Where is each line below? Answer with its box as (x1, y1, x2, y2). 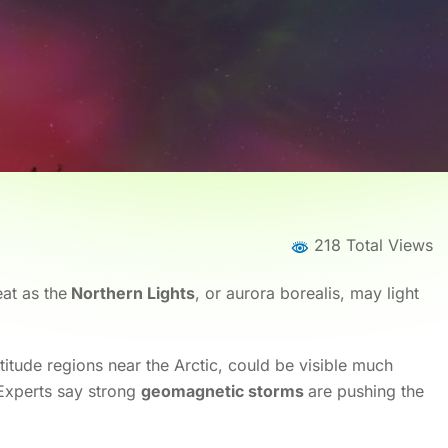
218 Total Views (309, 235, 433, 255)
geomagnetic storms (141, 380, 308, 401)
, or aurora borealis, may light (195, 282, 419, 303)
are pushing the (308, 380, 424, 401)
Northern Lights (67, 282, 195, 303)
